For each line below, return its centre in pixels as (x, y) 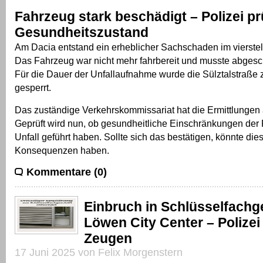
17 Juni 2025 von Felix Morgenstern (99, 252)
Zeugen (108, 238)
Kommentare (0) (67, 172)
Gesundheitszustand (82, 32)
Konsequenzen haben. (62, 150)
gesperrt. (33, 87)
